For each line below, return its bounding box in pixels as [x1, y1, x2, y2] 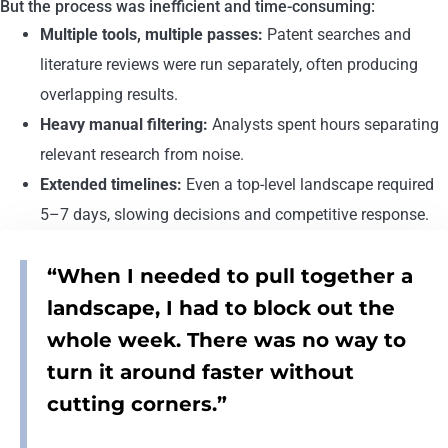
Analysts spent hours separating [208, 114, 439, 134]
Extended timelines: [40, 174, 182, 194]
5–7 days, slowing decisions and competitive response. [40, 204, 429, 224]
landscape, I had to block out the [47, 295, 395, 320]
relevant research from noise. [40, 144, 244, 164]
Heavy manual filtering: [40, 114, 208, 134]
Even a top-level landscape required [182, 174, 434, 194]
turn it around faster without [47, 359, 354, 384]
